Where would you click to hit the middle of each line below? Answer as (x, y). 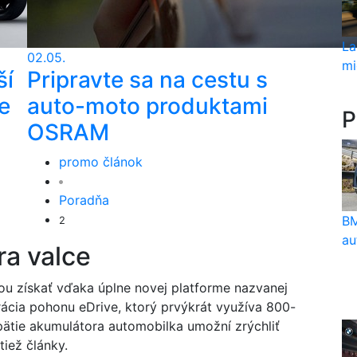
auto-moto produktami (147, 106)
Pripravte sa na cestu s (147, 80)
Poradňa (84, 200)
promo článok (101, 162)
